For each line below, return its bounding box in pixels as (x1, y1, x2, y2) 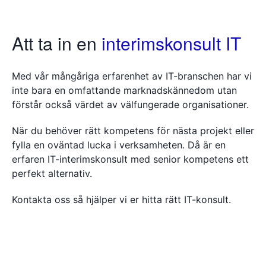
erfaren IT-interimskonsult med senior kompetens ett (12, 153, 249, 165)
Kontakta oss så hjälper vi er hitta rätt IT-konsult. (12, 193, 231, 205)
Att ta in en (12, 30, 102, 56)
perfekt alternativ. (12, 167, 92, 179)
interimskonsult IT (102, 30, 241, 56)
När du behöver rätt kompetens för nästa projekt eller (12, 124, 254, 137)
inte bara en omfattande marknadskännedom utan (12, 84, 237, 96)
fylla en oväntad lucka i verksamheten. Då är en (12, 138, 226, 151)
